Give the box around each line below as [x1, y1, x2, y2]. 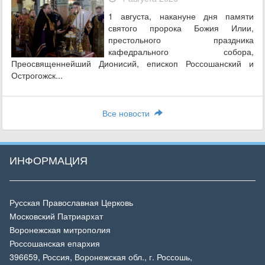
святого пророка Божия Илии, [108, 22, 254, 34]
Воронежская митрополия [9, 224, 111, 235]
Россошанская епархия [9, 237, 100, 249]
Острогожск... [11, 69, 63, 81]
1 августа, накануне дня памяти [108, 10, 254, 22]
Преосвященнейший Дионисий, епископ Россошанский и [11, 57, 254, 69]
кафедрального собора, [108, 46, 254, 57]
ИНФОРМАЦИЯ [9, 152, 88, 167]
